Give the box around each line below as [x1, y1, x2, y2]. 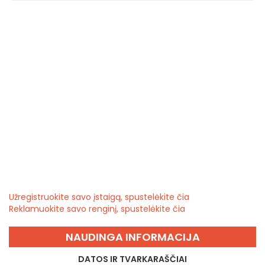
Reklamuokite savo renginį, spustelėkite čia [9, 202, 185, 215]
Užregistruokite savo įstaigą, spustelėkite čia [9, 190, 189, 203]
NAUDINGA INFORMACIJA [65, 229, 200, 244]
